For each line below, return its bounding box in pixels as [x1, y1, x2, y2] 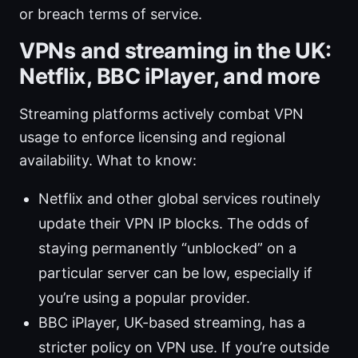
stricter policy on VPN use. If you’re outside [38, 339, 329, 356]
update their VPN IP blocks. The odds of [38, 215, 309, 233]
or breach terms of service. [19, 6, 202, 23]
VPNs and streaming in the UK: [19, 38, 332, 65]
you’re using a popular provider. [38, 289, 250, 307]
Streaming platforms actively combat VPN [19, 105, 304, 123]
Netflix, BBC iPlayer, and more [19, 63, 320, 90]
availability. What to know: [19, 152, 197, 169]
